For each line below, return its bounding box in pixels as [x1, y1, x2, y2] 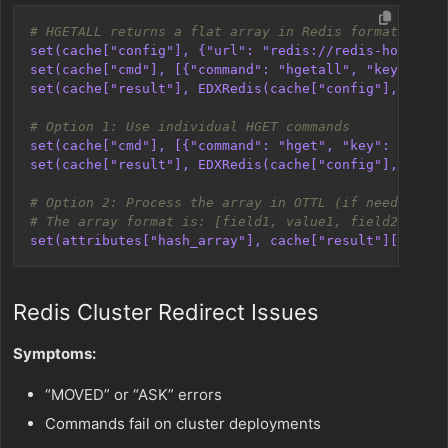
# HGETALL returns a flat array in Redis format [30, 24, 398, 39]
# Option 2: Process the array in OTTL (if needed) [30, 195, 422, 210]
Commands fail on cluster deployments [45, 414, 321, 433]
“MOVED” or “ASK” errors [45, 385, 222, 404]
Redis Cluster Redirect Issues [13, 299, 319, 325]
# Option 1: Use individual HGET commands [30, 119, 350, 134]
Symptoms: [13, 344, 96, 363]
